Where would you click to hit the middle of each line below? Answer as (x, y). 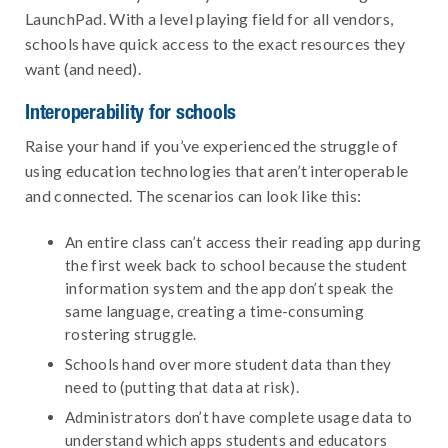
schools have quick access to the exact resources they (215, 43)
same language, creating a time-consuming (215, 310)
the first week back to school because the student (236, 264)
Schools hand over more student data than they (228, 363)
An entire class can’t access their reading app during (243, 241)
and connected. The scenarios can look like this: (193, 195)
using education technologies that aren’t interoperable (217, 170)
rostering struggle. (131, 333)
